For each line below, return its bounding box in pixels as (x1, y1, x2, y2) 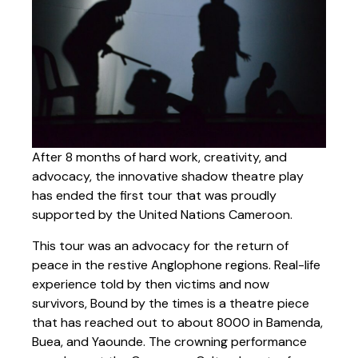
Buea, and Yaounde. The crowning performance (32, 332, 307, 350)
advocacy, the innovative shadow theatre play (32, 168, 304, 185)
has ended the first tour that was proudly (32, 187, 276, 205)
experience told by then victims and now (32, 275, 269, 292)
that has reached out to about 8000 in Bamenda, (32, 313, 323, 331)
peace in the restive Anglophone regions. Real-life (32, 256, 320, 273)
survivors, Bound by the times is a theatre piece (32, 294, 309, 312)
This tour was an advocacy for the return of (32, 237, 288, 254)
